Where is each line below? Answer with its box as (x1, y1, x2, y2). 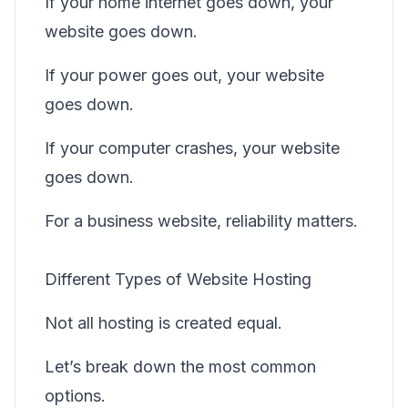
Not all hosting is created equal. (45, 313, 282, 332)
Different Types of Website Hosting (45, 270, 311, 289)
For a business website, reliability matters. (45, 211, 358, 230)
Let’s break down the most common (45, 357, 316, 376)
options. (45, 386, 106, 405)
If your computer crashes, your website (45, 138, 340, 158)
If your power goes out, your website (45, 66, 324, 85)
